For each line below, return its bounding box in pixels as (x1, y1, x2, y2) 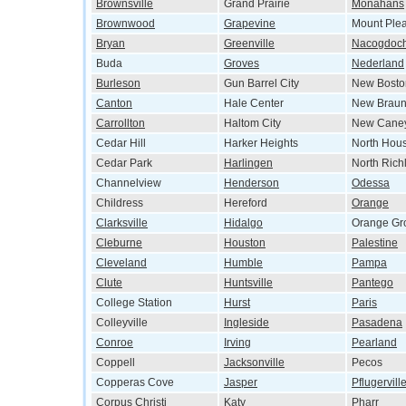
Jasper (224, 376, 257, 389)
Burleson (96, 77, 140, 90)
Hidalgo (224, 217, 263, 229)
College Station (96, 296, 172, 309)
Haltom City (224, 117, 281, 130)
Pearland (352, 336, 397, 349)
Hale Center (224, 97, 284, 110)
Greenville (224, 37, 275, 50)
